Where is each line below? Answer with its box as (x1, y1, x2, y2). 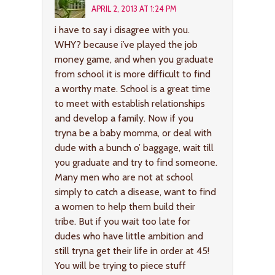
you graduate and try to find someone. (55, 156, 217, 168)
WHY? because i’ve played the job (55, 38, 198, 50)
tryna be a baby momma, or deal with (55, 126, 212, 139)
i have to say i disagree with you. (55, 23, 190, 36)
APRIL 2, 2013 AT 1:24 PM (91, 4, 176, 14)
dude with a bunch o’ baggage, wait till (55, 141, 214, 153)
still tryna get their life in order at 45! (55, 244, 209, 257)
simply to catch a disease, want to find (55, 185, 216, 198)
